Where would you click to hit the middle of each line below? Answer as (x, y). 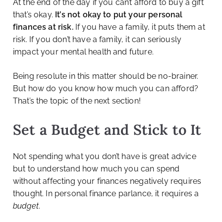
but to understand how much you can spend (96, 169)
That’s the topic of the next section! (77, 101)
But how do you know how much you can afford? (106, 89)
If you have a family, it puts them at (139, 27)
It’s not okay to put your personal (119, 15)
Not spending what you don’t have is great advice (105, 157)
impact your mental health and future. (83, 52)
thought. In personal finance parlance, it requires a (106, 194)
